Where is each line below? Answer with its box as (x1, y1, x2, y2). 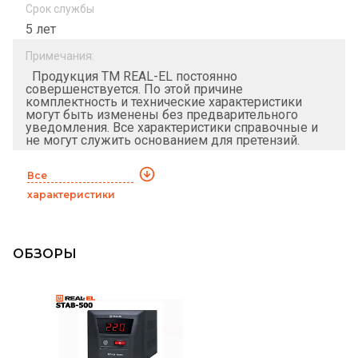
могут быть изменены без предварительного (26, 106, 298, 122)
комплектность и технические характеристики (26, 93, 302, 109)
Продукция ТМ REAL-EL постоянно (26, 68, 237, 84)
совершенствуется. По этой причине (26, 81, 243, 97)
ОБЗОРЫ (13, 245, 77, 261)
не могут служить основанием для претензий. (26, 132, 300, 148)
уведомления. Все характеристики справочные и (26, 119, 318, 135)
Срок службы (26, 2, 94, 15)
